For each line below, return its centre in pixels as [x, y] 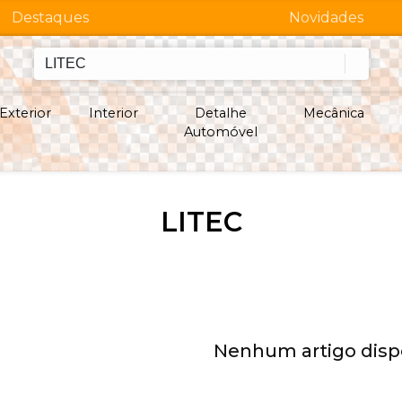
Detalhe [220, 113]
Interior [113, 113]
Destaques [51, 17]
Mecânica [333, 113]
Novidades [326, 17]
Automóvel [220, 131]
